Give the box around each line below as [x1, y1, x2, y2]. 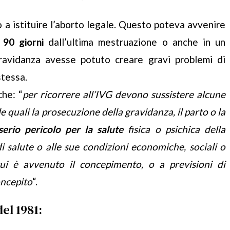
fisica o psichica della [123, 123, 226, 136]
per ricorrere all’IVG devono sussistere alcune [23, 88, 225, 101]
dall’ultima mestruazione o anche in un [44, 36, 226, 48]
